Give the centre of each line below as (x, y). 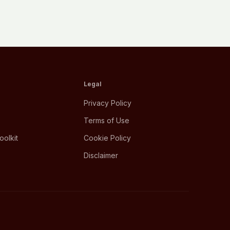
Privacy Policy (108, 103)
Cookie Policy (108, 138)
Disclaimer (101, 155)
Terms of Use (107, 120)
